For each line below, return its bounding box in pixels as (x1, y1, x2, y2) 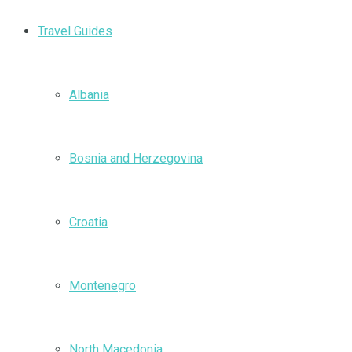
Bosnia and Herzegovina (69, 151, 203, 166)
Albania (69, 87, 109, 102)
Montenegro (69, 278, 136, 293)
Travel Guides (38, 24, 112, 38)
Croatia (69, 214, 108, 229)
